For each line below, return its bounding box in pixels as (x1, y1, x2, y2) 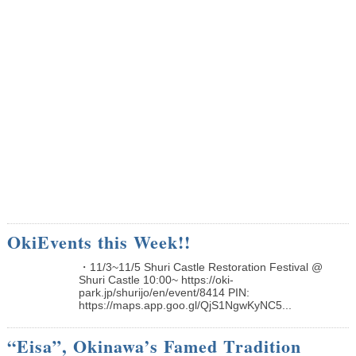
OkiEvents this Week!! (6, 228, 191, 255)
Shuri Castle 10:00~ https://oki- (78, 273, 234, 286)
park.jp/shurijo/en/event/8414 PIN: (78, 285, 250, 299)
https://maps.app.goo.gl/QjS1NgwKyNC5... (78, 298, 292, 311)
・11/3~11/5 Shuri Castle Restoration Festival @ (78, 260, 323, 273)
